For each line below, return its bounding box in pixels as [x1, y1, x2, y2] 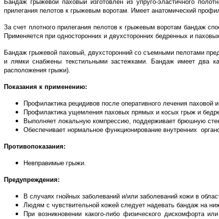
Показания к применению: [4, 83, 87, 91]
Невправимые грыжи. [23, 159, 86, 167]
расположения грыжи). [4, 66, 70, 74]
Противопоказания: [4, 143, 66, 151]
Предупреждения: [4, 176, 60, 184]
